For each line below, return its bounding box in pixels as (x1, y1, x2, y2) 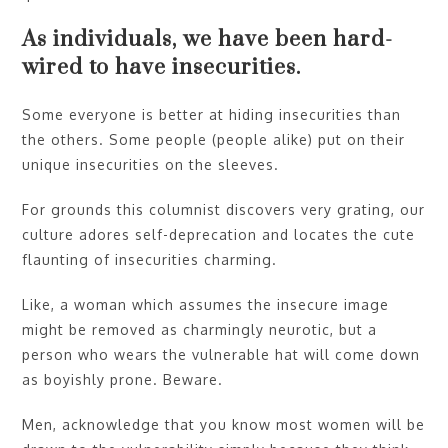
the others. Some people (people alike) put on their (22, 130, 406, 148)
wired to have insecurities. (22, 53, 302, 81)
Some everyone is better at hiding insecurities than (22, 105, 402, 123)
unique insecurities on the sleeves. (22, 155, 280, 173)
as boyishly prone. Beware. (22, 370, 224, 388)
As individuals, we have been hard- (22, 25, 394, 53)
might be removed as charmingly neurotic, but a (22, 320, 378, 338)
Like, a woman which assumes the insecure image (22, 295, 390, 313)
